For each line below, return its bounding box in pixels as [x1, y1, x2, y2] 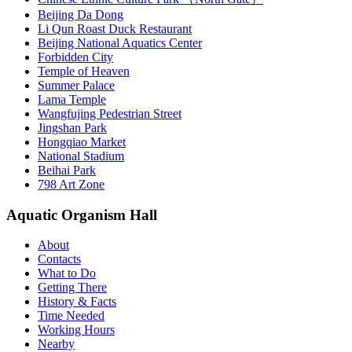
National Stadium [38, 148, 124, 163]
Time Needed [38, 309, 104, 323]
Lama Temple [38, 92, 106, 106]
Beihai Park [38, 163, 96, 177]
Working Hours [38, 323, 115, 337]
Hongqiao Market [38, 134, 126, 148]
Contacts [38, 252, 81, 266]
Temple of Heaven [38, 64, 130, 78]
